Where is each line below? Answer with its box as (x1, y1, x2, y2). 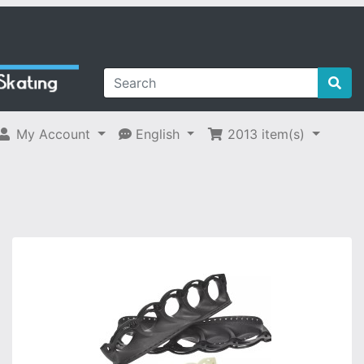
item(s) (258, 126, 305, 142)
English (131, 126, 180, 142)
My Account (11, 126, 90, 142)
